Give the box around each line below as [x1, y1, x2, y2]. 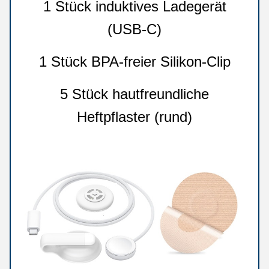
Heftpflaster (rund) [77, 109, 192, 125]
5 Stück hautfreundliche [60, 86, 209, 102]
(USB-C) [107, 21, 162, 37]
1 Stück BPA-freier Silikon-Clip [38, 53, 231, 70]
